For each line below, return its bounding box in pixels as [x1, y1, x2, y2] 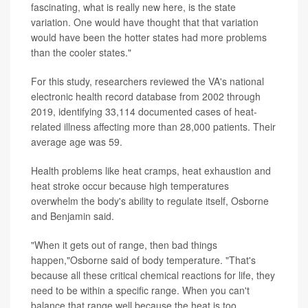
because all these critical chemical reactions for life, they [31, 268, 275, 283]
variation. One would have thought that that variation [31, 15, 258, 30]
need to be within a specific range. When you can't [31, 283, 250, 298]
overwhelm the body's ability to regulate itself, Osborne [31, 194, 269, 208]
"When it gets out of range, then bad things [31, 238, 217, 252]
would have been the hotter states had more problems [31, 30, 267, 45]
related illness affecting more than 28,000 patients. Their [31, 120, 276, 134]
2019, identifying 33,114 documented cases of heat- [31, 104, 257, 119]
